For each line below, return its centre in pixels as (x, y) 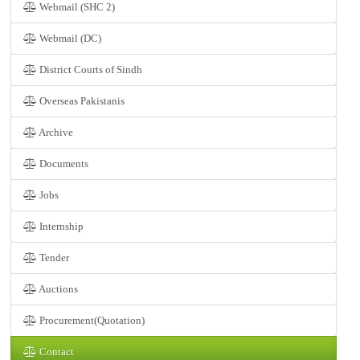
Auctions (57, 289)
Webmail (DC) (69, 39)
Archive (55, 133)
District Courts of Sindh (90, 70)
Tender (53, 258)
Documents (63, 164)
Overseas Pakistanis (81, 101)
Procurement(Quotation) (91, 321)
